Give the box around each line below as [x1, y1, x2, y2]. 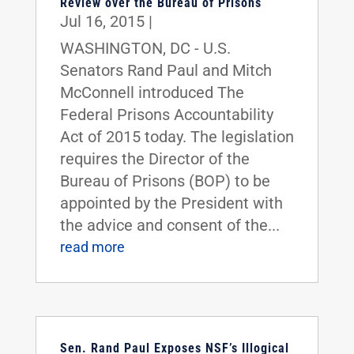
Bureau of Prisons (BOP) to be [59, 171, 270, 190]
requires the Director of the [59, 149, 250, 168]
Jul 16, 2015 [59, 12, 145, 31]
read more [59, 239, 125, 255]
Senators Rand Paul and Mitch [59, 61, 272, 80]
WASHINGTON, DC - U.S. [59, 39, 231, 58]
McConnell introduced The [59, 83, 244, 102]
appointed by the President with [59, 194, 283, 213]
